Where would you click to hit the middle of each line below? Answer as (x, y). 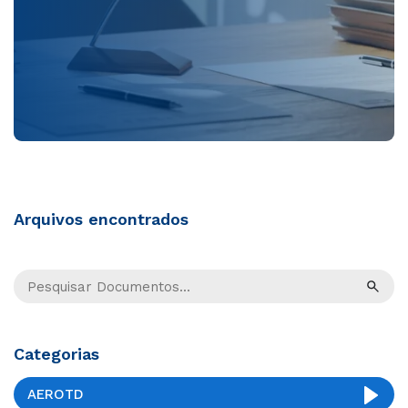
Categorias (56, 354)
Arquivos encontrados (101, 219)
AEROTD (56, 394)
